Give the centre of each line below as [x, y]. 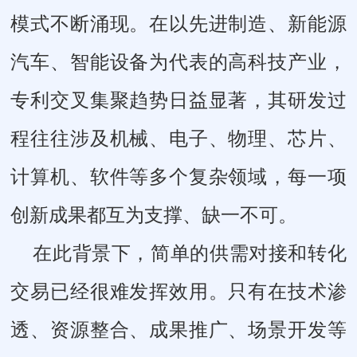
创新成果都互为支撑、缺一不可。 [154, 215]
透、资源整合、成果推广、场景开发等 [178, 330]
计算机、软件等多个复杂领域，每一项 [178, 177]
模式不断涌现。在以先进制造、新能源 [178, 24]
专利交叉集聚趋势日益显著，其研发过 [178, 100]
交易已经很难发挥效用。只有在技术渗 [178, 291]
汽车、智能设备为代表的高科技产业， [178, 62]
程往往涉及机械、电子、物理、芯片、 [178, 138]
